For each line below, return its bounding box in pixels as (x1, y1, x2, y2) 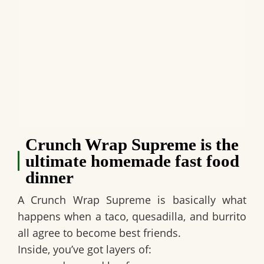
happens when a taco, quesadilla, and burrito (18, 209, 246, 224)
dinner (25, 168, 74, 187)
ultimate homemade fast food (25, 151, 239, 171)
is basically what (151, 193, 247, 207)
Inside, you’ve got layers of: (18, 242, 151, 257)
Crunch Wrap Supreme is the (25, 135, 239, 154)
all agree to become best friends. (18, 226, 181, 240)
